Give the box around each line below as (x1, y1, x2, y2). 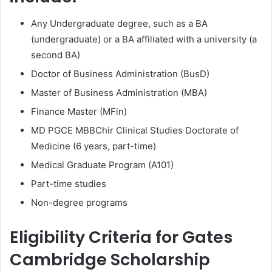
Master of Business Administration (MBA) (31, 87, 207, 99)
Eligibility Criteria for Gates (10, 226, 233, 249)
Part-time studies (31, 178, 106, 190)
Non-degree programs (31, 197, 127, 209)
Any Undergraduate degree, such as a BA (31, 18, 208, 30)
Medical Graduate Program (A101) (31, 159, 174, 171)
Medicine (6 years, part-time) (31, 140, 156, 152)
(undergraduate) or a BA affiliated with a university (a (31, 33, 257, 46)
